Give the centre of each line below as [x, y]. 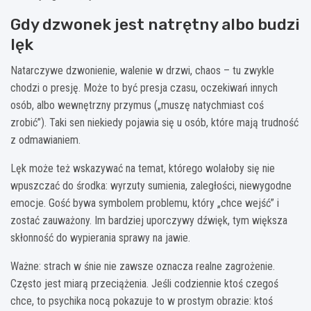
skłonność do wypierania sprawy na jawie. [100, 237]
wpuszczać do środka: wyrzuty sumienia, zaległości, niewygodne [151, 185]
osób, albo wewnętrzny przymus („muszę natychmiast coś [137, 105]
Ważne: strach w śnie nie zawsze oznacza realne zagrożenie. [143, 266]
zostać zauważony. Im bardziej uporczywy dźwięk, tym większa [149, 220]
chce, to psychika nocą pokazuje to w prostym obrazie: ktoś [142, 301]
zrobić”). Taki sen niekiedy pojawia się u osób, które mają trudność [154, 122]
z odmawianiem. [45, 140]
